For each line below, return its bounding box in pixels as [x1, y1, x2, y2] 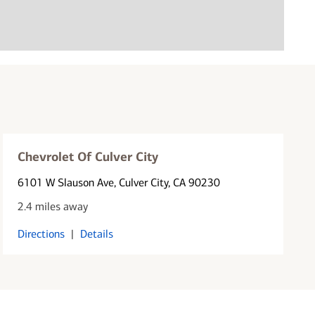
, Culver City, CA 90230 [114, 175, 221, 189]
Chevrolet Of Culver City [18, 148, 159, 165]
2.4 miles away [18, 199, 89, 213]
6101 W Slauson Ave [18, 175, 115, 189]
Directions [18, 226, 65, 240]
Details [80, 226, 114, 240]
